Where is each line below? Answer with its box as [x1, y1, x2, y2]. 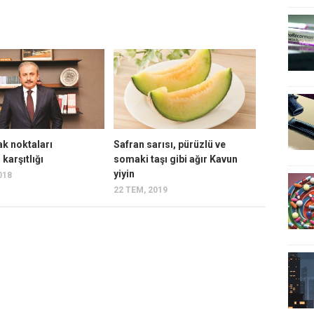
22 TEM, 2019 [113, 185, 168, 196]
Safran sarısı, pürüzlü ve [113, 139, 226, 151]
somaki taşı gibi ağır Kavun [113, 153, 238, 165]
